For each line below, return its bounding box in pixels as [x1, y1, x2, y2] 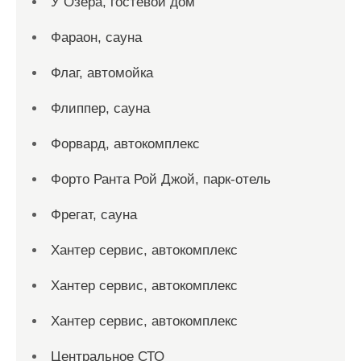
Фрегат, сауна [51, 207, 137, 222]
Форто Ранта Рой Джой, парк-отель [51, 172, 271, 187]
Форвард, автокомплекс [51, 136, 200, 151]
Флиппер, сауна [51, 101, 150, 116]
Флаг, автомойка [51, 65, 153, 81]
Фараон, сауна [51, 30, 142, 45]
